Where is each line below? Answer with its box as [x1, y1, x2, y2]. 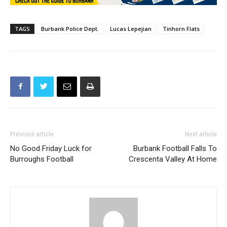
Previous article [10, 130, 54, 138]
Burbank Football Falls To [133, 143, 217, 153]
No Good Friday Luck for [10, 143, 92, 153]
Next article [185, 130, 217, 138]
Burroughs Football [10, 154, 73, 164]
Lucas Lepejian [110, 24, 152, 32]
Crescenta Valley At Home [129, 154, 217, 164]
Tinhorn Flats [163, 24, 200, 32]
